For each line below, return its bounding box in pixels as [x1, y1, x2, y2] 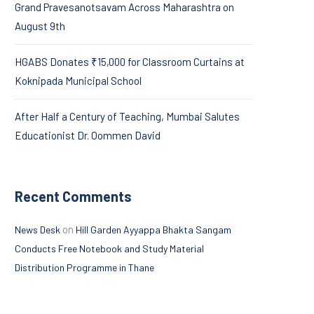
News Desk [15, 223, 60, 235]
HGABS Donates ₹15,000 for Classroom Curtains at [15, 55, 245, 68]
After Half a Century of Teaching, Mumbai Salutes [15, 109, 240, 123]
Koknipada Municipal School [15, 74, 142, 87]
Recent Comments [15, 187, 132, 205]
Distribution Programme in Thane [15, 261, 154, 273]
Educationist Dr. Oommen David [15, 128, 161, 142]
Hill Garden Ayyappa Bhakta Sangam [76, 223, 231, 235]
